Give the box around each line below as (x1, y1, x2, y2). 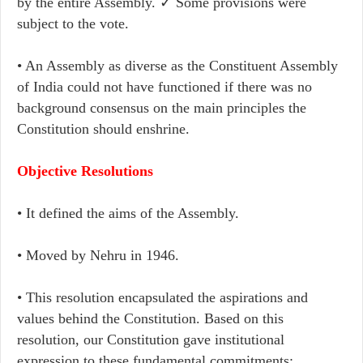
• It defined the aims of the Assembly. (17, 205, 239, 221)
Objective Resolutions (17, 163, 153, 179)
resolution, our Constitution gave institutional (17, 331, 284, 348)
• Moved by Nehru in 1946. (17, 247, 179, 263)
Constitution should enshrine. (17, 121, 190, 137)
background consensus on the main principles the (17, 100, 306, 116)
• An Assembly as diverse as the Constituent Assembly (17, 58, 338, 74)
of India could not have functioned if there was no (17, 79, 312, 95)
